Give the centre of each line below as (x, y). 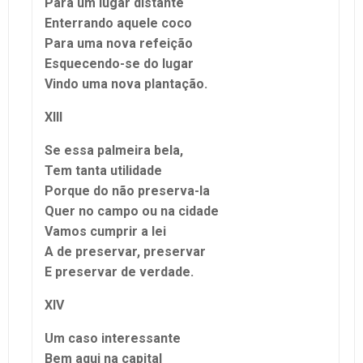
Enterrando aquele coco (118, 23)
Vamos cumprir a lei (105, 231)
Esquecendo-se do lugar (119, 63)
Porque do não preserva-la (127, 190)
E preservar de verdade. (119, 271)
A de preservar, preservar (125, 251)
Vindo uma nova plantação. (126, 83)
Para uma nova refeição (119, 43)
